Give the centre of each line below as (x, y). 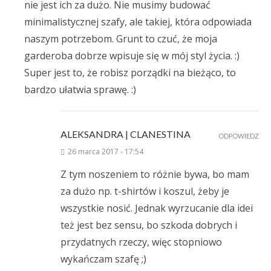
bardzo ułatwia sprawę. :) (80, 90)
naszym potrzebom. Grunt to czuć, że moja (121, 39)
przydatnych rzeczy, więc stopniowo (141, 242)
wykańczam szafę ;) (103, 259)
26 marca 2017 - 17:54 (106, 152)
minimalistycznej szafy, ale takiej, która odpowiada (138, 22)
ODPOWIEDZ (239, 136)
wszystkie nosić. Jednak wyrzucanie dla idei (157, 208)
